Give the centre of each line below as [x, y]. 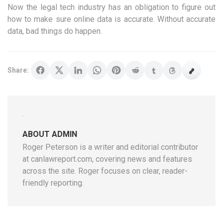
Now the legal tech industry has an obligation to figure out [111, 7]
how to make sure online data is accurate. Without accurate [111, 19]
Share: [18, 70]
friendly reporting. [53, 183]
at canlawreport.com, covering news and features [107, 159]
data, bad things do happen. [55, 31]
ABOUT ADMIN [50, 134]
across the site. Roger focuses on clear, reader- [105, 171]
